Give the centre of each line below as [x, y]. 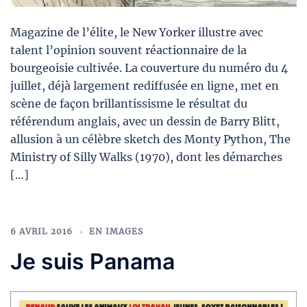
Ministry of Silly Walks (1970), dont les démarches [146, 157]
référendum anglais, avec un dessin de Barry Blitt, [145, 121]
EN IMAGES [116, 231]
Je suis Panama [93, 261]
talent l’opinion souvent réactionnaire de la [128, 50]
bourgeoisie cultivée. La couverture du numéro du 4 [149, 67]
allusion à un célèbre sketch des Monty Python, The [150, 139]
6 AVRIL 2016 [41, 231]
